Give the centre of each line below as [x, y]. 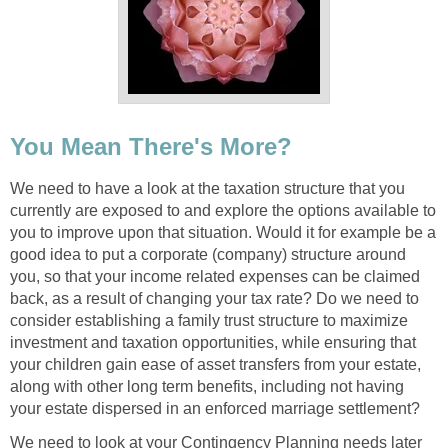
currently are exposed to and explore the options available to [223, 211]
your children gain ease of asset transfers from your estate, [215, 365]
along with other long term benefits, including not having [207, 387]
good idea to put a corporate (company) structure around [208, 255]
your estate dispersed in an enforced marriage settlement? [215, 409]
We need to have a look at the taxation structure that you [207, 189]
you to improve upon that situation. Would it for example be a [223, 233]
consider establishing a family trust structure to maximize [209, 321]
